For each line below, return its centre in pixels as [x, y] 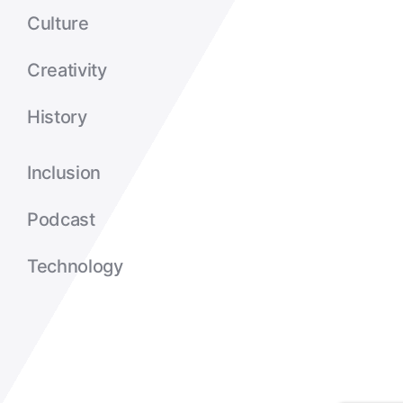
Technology [75, 267]
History [57, 117]
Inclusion [64, 173]
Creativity [67, 71]
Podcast [61, 220]
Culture [58, 24]
